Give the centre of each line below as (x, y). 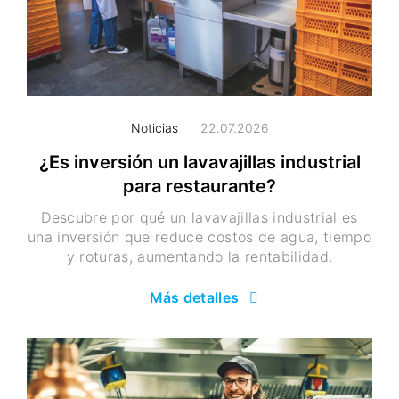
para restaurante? (199, 187)
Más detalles (194, 298)
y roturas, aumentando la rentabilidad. (199, 257)
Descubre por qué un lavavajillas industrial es (199, 218)
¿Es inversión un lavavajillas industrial (199, 163)
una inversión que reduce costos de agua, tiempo (199, 237)
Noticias (154, 128)
